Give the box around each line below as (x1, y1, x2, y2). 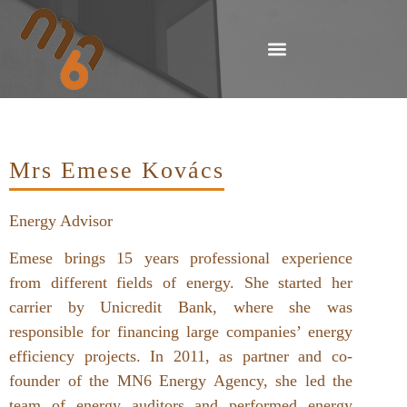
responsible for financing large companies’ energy (9, 323, 352, 342)
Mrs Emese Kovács (9, 156, 224, 184)
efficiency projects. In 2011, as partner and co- (9, 347, 352, 366)
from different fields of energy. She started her (9, 273, 352, 293)
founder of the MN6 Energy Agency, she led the (9, 372, 352, 391)
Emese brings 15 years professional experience (9, 249, 352, 268)
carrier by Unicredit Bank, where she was (9, 298, 352, 317)
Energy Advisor (9, 211, 113, 230)
